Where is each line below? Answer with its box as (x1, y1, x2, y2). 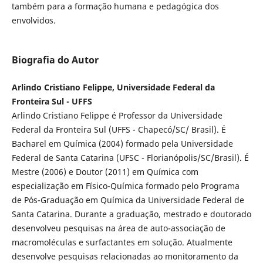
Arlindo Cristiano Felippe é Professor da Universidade (11, 109, 222, 121)
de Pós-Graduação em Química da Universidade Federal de (11, 194, 244, 205)
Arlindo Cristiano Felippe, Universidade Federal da (11, 81, 215, 93)
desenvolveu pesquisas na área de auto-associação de (11, 222, 225, 234)
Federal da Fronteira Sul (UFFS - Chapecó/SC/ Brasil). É (11, 123, 226, 135)
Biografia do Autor (11, 53, 99, 66)
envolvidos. (11, 14, 56, 26)
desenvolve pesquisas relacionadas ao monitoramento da (11, 250, 238, 262)
